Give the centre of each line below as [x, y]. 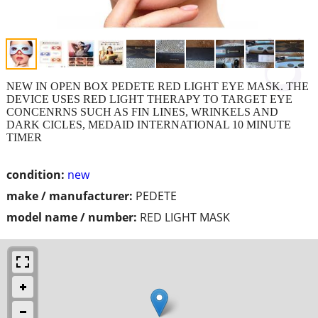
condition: [35, 174]
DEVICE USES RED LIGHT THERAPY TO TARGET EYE [149, 99]
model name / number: [72, 217]
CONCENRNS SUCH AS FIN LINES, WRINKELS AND [142, 111]
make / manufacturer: [70, 196]
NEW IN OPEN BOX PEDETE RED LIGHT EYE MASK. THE [158, 86]
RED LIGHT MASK [185, 217]
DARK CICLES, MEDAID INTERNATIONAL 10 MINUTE [149, 124]
